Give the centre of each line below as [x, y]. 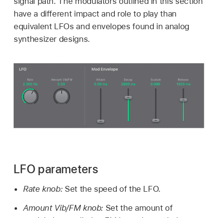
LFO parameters [56, 169]
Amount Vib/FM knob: [64, 208]
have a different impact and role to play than [95, 13]
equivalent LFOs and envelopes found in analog [101, 26]
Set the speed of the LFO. [113, 189]
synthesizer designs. [52, 39]
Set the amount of [139, 208]
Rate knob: [44, 189]
